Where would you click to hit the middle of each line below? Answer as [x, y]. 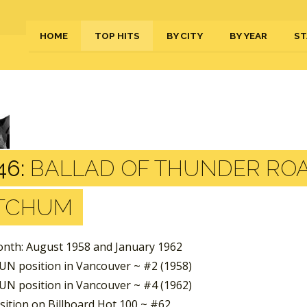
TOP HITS [117, 36]
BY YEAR [248, 36]
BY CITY [185, 36]
